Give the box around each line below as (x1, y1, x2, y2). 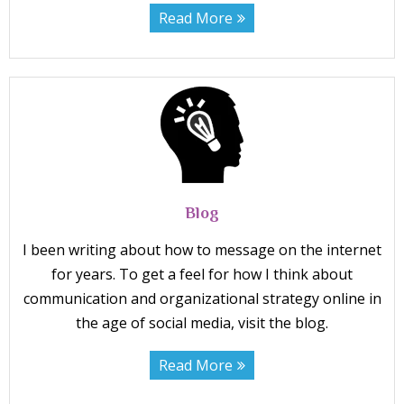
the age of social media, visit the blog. (76, 313, 328, 334)
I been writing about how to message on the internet (23, 240, 381, 261)
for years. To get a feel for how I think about (51, 264, 353, 285)
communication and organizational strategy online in (23, 289, 381, 309)
